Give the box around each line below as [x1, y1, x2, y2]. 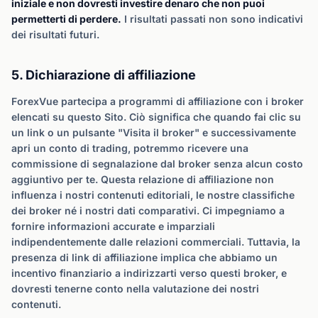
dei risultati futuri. [11, 28, 99, 40]
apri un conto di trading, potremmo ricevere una [11, 142, 248, 154]
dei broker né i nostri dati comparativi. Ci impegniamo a [11, 204, 285, 216]
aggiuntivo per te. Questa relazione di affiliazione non [11, 173, 274, 185]
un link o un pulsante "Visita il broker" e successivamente [11, 126, 296, 138]
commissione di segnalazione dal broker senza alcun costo [11, 158, 303, 170]
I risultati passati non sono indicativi [121, 13, 303, 25]
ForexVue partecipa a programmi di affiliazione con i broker [11, 95, 304, 107]
